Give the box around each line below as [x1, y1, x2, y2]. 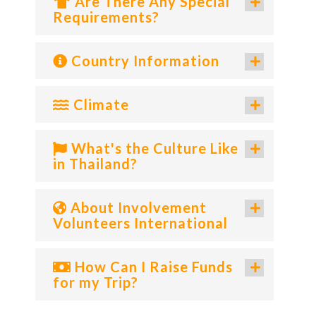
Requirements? [53, 8, 159, 25]
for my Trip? [53, 273, 138, 291]
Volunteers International [53, 214, 228, 231]
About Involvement [67, 198, 207, 216]
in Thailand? [53, 154, 138, 172]
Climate [70, 95, 129, 113]
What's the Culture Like [68, 139, 238, 157]
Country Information [68, 51, 219, 69]
